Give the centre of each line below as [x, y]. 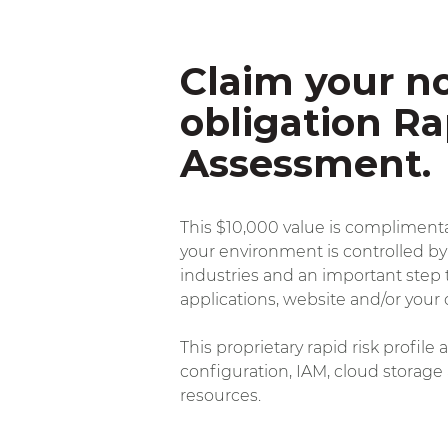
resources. [220, 395]
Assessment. [305, 163]
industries [219, 275]
